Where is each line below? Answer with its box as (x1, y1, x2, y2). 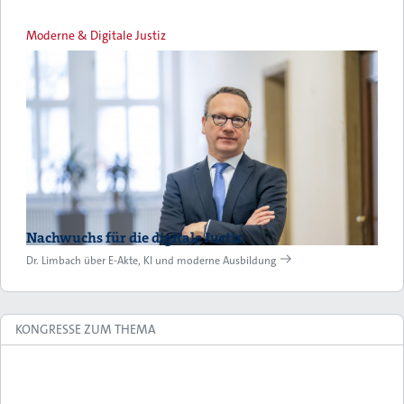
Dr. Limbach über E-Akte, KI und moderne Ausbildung (26, 253, 276, 269)
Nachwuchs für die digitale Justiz (26, 228, 242, 248)
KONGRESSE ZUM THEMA (15, 321, 156, 338)
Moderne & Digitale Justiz (26, 27, 166, 43)
